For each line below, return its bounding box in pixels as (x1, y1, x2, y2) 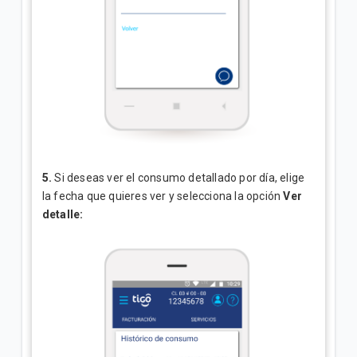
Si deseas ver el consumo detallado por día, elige (52, 171, 305, 184)
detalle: (41, 207, 86, 221)
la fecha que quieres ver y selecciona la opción (41, 189, 284, 202)
